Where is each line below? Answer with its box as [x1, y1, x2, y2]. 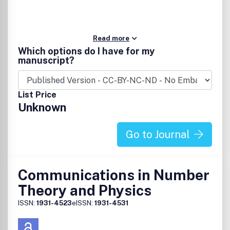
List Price [18, 90, 56, 100]
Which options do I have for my [18, 46, 155, 56]
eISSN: [72, 199, 94, 207]
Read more [93, 34, 129, 42]
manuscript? [18, 55, 74, 66]
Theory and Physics [18, 182, 151, 199]
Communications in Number [18, 166, 209, 183]
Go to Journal [126, 128, 190, 141]
